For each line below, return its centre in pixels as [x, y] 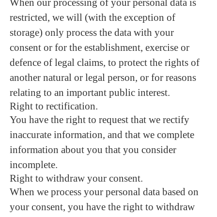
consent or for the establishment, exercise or [100, 47]
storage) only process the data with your [92, 32]
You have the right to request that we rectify [100, 120]
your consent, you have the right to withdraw [102, 207]
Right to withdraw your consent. [76, 178]
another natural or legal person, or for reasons [103, 77]
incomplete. [34, 165]
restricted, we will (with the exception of [93, 17]
